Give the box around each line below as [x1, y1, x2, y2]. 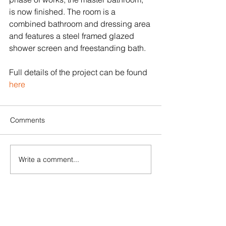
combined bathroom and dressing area [9, 19, 152, 29]
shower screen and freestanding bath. [9, 43, 146, 53]
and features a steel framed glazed [9, 31, 136, 41]
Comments [10, 116, 45, 125]
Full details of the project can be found [9, 67, 149, 77]
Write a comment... [19, 154, 79, 164]
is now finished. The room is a [9, 7, 118, 17]
